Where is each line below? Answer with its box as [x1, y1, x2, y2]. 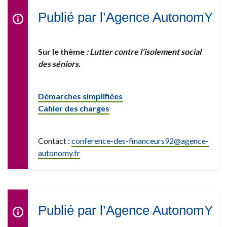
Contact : [38, 135, 71, 145]
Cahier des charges [38, 103, 109, 113]
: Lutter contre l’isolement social [85, 46, 201, 56]
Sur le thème [38, 46, 85, 56]
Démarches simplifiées [38, 91, 123, 101]
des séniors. [38, 58, 81, 68]
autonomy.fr [38, 147, 80, 158]
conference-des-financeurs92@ [71, 135, 181, 145]
